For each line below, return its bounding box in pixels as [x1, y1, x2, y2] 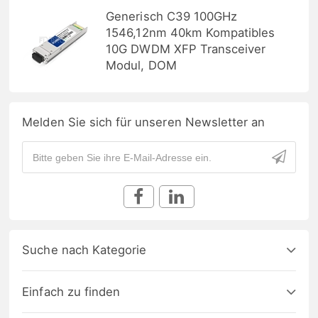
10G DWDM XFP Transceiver [106, 42, 266, 57]
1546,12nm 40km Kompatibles [106, 26, 275, 40]
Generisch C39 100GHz [106, 9, 238, 24]
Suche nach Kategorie [22, 243, 147, 258]
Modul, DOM [106, 58, 177, 73]
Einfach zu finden [22, 285, 121, 300]
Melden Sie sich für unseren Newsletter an [22, 114, 265, 129]
